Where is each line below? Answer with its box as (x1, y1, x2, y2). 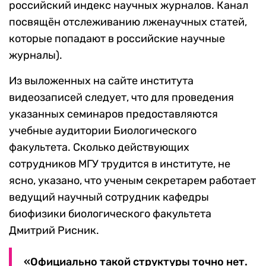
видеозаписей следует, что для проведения (9, 91, 234, 104)
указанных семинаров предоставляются (9, 107, 218, 121)
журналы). (9, 49, 62, 62)
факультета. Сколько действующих (9, 141, 189, 154)
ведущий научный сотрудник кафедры (9, 191, 209, 204)
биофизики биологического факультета (9, 207, 211, 221)
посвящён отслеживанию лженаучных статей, (9, 15, 247, 29)
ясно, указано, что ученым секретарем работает (9, 174, 256, 188)
